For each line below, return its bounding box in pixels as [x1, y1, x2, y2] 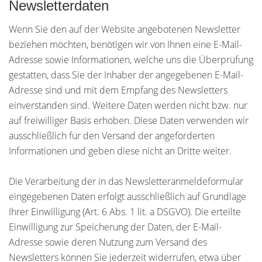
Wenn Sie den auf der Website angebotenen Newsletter [9, 23, 240, 36]
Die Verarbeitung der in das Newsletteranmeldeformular [9, 175, 243, 188]
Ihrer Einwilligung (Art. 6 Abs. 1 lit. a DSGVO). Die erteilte [9, 205, 241, 218]
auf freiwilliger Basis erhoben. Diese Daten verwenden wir [9, 114, 249, 127]
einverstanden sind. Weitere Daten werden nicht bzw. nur [9, 99, 247, 112]
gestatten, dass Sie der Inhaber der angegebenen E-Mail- [9, 68, 243, 81]
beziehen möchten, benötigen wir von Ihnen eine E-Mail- [9, 38, 242, 51]
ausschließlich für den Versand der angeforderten [9, 129, 215, 142]
